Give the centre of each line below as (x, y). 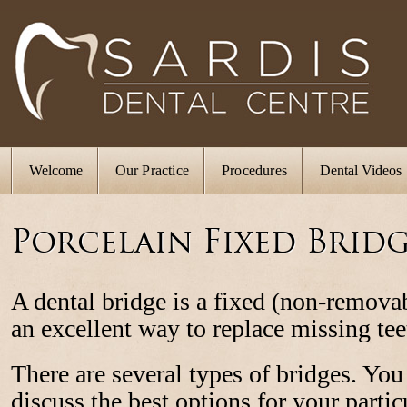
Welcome (55, 170)
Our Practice (152, 170)
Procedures (254, 170)
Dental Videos (360, 170)
